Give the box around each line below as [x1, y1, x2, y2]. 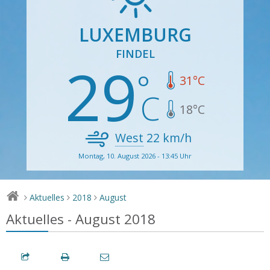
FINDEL [115, 46, 155, 61]
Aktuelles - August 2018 [6, 209, 155, 228]
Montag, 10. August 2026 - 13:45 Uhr [78, 151, 192, 160]
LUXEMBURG [78, 22, 192, 47]
